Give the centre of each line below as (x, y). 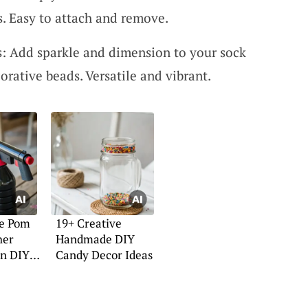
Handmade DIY (95, 239)
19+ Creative (88, 223)
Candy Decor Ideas (104, 255)
